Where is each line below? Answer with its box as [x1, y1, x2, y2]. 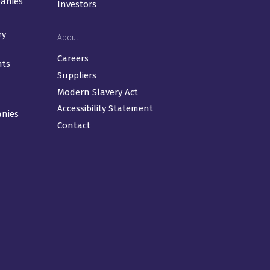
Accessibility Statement [57, 103, 153, 115]
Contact [57, 119, 90, 131]
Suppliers [57, 69, 96, 81]
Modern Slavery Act [57, 86, 138, 98]
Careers [57, 53, 89, 64]
